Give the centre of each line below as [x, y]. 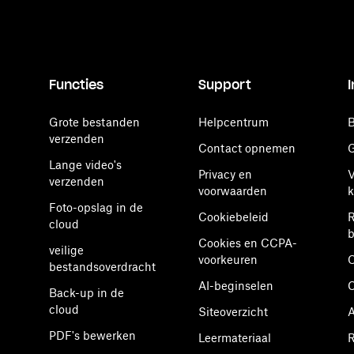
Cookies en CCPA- [248, 243]
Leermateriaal [235, 338]
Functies [76, 85]
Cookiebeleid [233, 217]
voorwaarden [233, 191]
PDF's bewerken [92, 335]
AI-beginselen [236, 286]
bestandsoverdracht [102, 267]
